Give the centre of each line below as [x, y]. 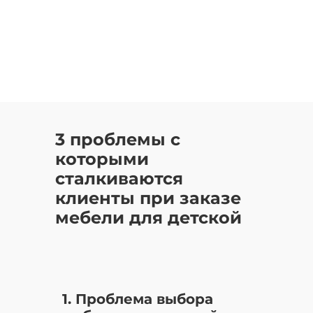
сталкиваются [119, 179]
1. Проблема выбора [138, 299]
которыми [102, 159]
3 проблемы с [118, 139]
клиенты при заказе [148, 198]
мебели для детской [148, 218]
